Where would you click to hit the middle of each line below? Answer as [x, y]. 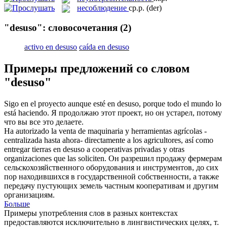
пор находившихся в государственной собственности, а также [111, 177]
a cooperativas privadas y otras [135, 149]
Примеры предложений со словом [97, 69]
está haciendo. [27, 113]
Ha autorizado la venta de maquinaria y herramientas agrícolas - [105, 131]
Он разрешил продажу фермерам [165, 159]
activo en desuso [51, 47]
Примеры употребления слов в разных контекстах [91, 213]
